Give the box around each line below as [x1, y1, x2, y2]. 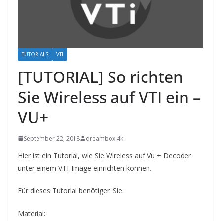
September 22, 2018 [24, 134, 80, 143]
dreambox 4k [86, 134, 123, 143]
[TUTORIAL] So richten [18, 66, 183, 87]
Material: [18, 208, 45, 218]
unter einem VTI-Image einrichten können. [18, 163, 151, 173]
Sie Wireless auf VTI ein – [18, 86, 201, 108]
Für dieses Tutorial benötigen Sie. [18, 185, 124, 195]
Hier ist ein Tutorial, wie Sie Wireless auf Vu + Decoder [18, 150, 191, 160]
